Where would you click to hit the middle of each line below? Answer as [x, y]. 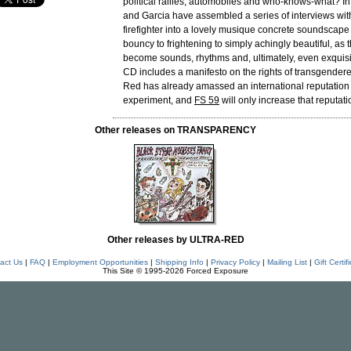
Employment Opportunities [100, 262]
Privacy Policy [235, 262]
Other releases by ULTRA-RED [175, 240]
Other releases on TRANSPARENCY [175, 130]
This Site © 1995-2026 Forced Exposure [175, 271]
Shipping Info [179, 262]
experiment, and [159, 100]
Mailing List [287, 262]
